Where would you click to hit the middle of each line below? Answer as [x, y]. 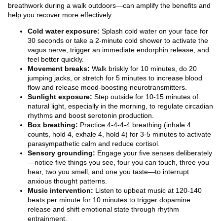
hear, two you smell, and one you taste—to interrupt [108, 172]
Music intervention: [60, 191]
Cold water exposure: [64, 31]
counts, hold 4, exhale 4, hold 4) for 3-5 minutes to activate [119, 134]
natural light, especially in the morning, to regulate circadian [120, 106]
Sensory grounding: [61, 153]
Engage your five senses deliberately [154, 153]
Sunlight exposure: [60, 97]
